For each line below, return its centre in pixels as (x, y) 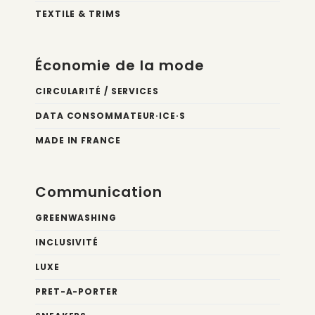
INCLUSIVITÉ (67, 242)
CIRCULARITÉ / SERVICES (97, 91)
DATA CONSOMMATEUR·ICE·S (110, 116)
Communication (99, 192)
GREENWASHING (76, 218)
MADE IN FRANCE (78, 140)
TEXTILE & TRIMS (78, 14)
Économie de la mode (120, 65)
